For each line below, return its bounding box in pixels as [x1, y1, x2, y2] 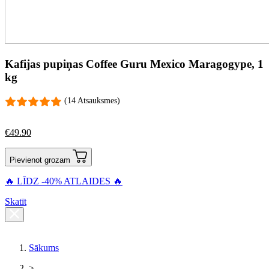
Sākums [29, 243, 59, 253]
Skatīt [5, 196, 26, 207]
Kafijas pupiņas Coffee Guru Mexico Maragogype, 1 [5, 57, 264, 70]
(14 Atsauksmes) [64, 96, 120, 106]
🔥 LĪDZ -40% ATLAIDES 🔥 [5, 176, 122, 187]
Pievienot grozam [10, 156, 73, 165]
